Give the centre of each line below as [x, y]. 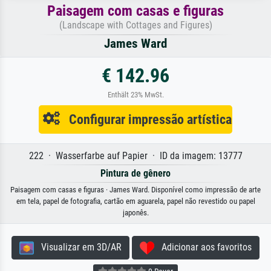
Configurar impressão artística [146, 119]
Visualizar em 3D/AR [78, 247]
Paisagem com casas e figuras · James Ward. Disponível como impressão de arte [135, 189]
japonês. [135, 212]
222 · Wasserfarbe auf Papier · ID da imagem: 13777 [135, 155]
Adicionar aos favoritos [203, 247]
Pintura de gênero [135, 173]
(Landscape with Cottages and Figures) [135, 25]
